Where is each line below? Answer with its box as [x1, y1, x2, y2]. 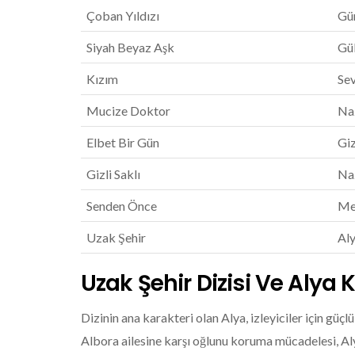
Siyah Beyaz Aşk [86, 39, 174, 55]
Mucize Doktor [86, 102, 170, 118]
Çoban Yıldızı [86, 7, 159, 23]
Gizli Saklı [86, 166, 140, 181]
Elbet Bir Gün [86, 134, 159, 150]
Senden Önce [86, 197, 157, 213]
